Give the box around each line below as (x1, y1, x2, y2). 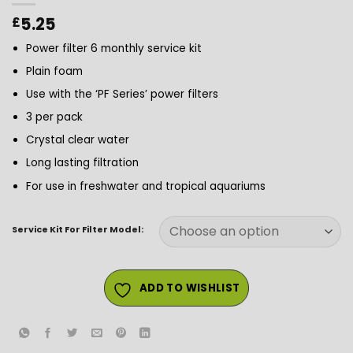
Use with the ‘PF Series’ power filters (25, 87, 218, 102)
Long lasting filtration (25, 155, 139, 171)
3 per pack (25, 110, 83, 125)
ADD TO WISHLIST (139, 280, 240, 295)
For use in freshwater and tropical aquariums (25, 178, 266, 194)
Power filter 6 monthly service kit (25, 40, 202, 56)
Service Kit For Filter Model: (12, 223, 143, 236)
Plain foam (25, 63, 83, 79)
